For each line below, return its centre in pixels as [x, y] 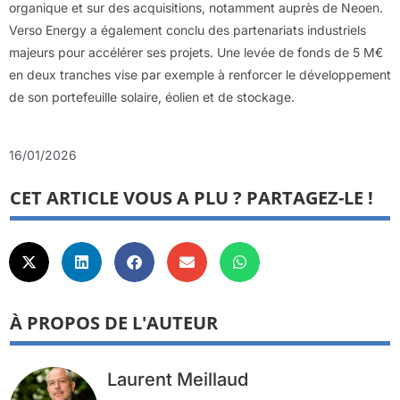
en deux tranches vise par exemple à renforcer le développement [200, 75]
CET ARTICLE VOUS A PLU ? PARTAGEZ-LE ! [192, 198]
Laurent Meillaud [178, 380]
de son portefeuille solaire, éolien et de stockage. [152, 97]
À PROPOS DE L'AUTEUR [114, 323]
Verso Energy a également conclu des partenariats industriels [187, 30]
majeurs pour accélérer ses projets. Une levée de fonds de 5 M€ [196, 53]
